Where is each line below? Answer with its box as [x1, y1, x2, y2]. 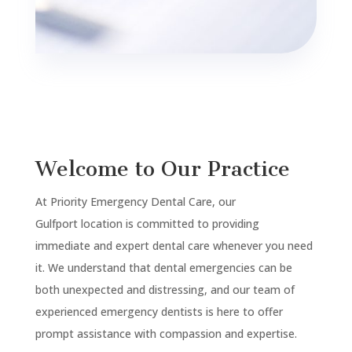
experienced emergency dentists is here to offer [35, 304, 283, 320]
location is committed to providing [77, 216, 259, 232]
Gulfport [35, 216, 78, 232]
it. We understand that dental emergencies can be [35, 260, 292, 276]
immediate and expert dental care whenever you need [35, 238, 313, 254]
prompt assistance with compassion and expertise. [35, 326, 297, 342]
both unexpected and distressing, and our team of [35, 282, 295, 298]
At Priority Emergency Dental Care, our [35, 194, 236, 210]
